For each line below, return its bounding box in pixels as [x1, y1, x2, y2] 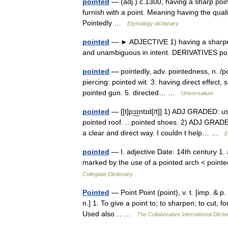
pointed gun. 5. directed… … [82, 89, 181, 97]
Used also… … [82, 210, 137, 218]
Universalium [181, 90, 213, 96]
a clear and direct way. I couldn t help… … [82, 129, 224, 137]
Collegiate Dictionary [82, 171, 133, 177]
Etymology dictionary [127, 20, 179, 26]
